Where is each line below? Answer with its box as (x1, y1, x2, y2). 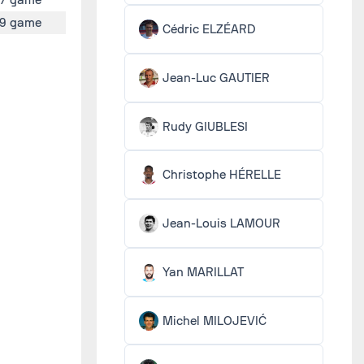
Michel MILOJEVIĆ (162, 313, 267, 328)
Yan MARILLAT (162, 264, 245, 279)
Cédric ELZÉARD (162, 22, 257, 37)
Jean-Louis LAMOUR (162, 216, 281, 231)
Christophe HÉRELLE (162, 167, 282, 183)
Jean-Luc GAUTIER (162, 70, 271, 85)
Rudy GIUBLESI (162, 119, 249, 134)
